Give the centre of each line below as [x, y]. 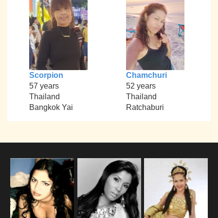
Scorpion [46, 75]
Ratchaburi [145, 108]
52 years [141, 86]
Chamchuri [146, 75]
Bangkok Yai [51, 108]
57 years [44, 86]
